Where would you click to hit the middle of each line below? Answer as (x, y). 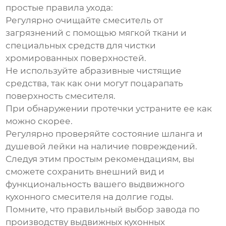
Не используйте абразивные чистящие (94, 71)
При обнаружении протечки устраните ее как (109, 109)
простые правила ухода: (60, 8)
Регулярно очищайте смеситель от (84, 20)
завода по (178, 210)
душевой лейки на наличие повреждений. (102, 147)
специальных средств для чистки (81, 46)
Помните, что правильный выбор (81, 210)
